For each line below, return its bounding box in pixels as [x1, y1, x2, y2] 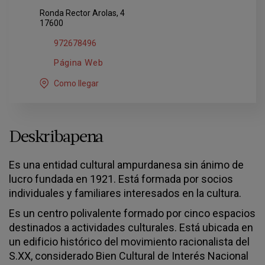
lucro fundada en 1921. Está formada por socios [9, 173, 233, 185]
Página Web [54, 57, 104, 68]
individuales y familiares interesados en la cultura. [9, 187, 241, 199]
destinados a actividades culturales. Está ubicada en [9, 221, 253, 234]
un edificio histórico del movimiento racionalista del [9, 235, 250, 248]
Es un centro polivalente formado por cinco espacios [9, 207, 256, 219]
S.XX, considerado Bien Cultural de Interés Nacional [9, 250, 248, 262]
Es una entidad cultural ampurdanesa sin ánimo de [9, 159, 244, 171]
